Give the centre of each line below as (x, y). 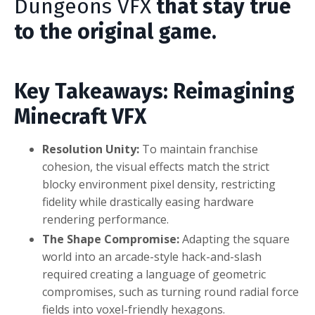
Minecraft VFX (80, 117)
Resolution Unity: (91, 149)
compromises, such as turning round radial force (171, 292)
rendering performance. (105, 220)
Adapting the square (234, 239)
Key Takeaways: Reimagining (154, 92)
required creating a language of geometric (154, 275)
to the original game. (115, 32)
